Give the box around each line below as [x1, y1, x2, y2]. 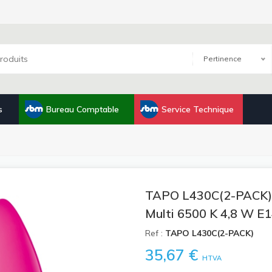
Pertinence [203, 53, 242, 63]
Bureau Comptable [46, 103, 119, 115]
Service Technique [161, 103, 234, 115]
